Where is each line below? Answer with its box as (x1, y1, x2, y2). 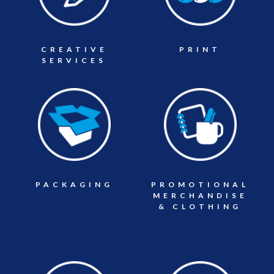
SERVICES (42, 56, 106, 65)
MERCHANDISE (152, 191, 248, 200)
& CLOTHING (158, 202, 242, 211)
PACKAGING (35, 180, 113, 189)
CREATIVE (40, 45, 108, 54)
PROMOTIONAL (151, 180, 249, 189)
